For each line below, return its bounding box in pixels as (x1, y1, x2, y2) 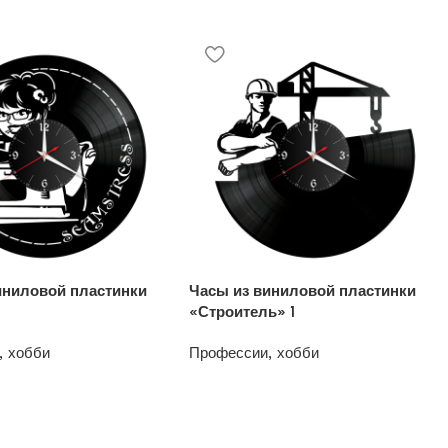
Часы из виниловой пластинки (189, 281, 417, 300)
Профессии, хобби (189, 343, 320, 362)
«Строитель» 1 (189, 302, 296, 321)
